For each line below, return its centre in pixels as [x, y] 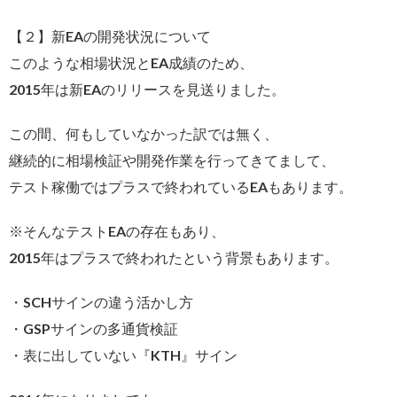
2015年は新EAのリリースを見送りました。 [147, 89]
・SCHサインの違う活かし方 [101, 301]
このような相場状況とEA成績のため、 [131, 62]
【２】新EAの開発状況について [110, 35]
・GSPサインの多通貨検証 [93, 328]
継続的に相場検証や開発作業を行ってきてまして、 [172, 160]
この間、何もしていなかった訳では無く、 [144, 133]
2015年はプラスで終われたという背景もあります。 [174, 257]
